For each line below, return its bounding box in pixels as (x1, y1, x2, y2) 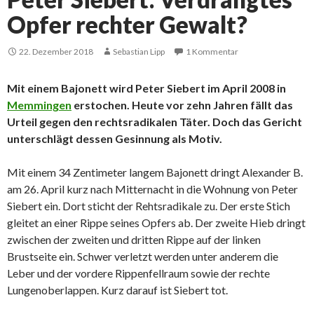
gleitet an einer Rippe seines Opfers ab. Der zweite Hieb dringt (7, 216, 306, 230)
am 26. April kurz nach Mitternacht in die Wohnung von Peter (7, 182, 298, 196)
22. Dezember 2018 (19, 46, 93, 57)
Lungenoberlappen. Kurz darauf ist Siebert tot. (7, 283, 228, 297)
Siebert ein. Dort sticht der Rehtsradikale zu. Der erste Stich (7, 199, 290, 213)
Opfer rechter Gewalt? (7, 11, 247, 39)
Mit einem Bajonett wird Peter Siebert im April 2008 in (7, 81, 286, 95)
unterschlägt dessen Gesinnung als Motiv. (7, 132, 222, 146)
